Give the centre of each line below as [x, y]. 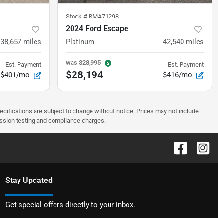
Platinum [80, 42]
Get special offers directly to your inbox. [70, 205]
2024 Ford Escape [97, 29]
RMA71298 [104, 17]
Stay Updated [29, 181]
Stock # [77, 17]
